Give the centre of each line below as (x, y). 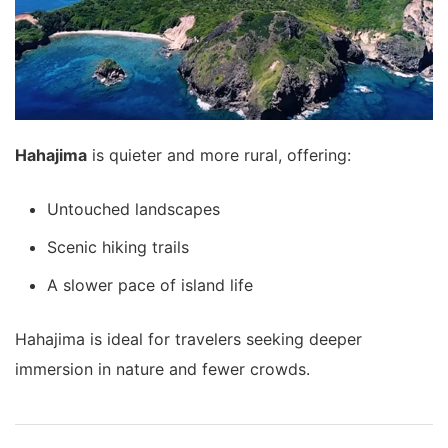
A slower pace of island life (150, 285)
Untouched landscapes (133, 209)
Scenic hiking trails (118, 247)
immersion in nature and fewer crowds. (162, 369)
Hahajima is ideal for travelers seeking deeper (188, 339)
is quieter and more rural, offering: (219, 155)
